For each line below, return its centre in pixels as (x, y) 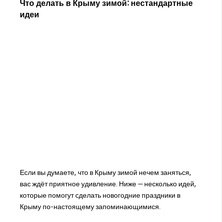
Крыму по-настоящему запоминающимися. (90, 206)
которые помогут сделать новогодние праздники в (100, 195)
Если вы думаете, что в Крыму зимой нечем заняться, (105, 172)
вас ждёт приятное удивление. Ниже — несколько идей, (108, 184)
